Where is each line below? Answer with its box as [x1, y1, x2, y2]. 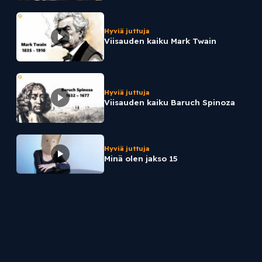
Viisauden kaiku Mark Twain [104, 36, 216, 46]
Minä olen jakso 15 [104, 153, 178, 163]
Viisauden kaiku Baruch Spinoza [104, 96, 235, 107]
